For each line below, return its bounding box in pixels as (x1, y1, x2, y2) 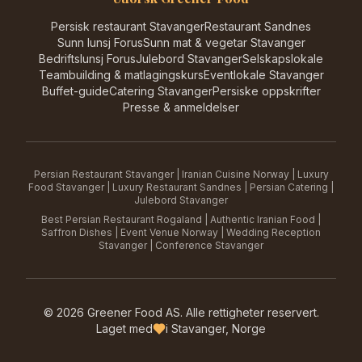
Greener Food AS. (83, 305, 186, 319)
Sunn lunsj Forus (57, 35, 143, 49)
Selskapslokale (242, 51, 323, 65)
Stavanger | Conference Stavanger (99, 238, 263, 251)
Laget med (96, 321, 153, 335)
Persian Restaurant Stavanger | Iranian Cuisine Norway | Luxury (33, 167, 329, 180)
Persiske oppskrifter (212, 83, 321, 98)
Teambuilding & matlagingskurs (38, 67, 204, 82)
